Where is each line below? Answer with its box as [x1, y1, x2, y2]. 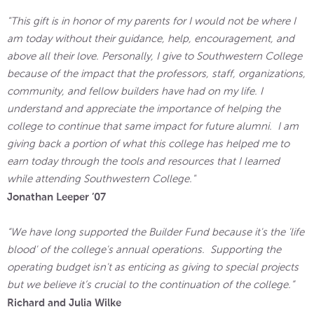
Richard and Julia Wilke [7, 296, 121, 308]
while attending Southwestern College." [7, 172, 196, 184]
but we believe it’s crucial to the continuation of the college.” [7, 278, 294, 290]
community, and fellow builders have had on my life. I [7, 85, 263, 97]
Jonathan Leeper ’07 [7, 190, 106, 203]
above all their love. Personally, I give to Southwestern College [7, 50, 302, 62]
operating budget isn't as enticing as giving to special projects [7, 261, 299, 273]
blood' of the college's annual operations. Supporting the [7, 243, 281, 255]
